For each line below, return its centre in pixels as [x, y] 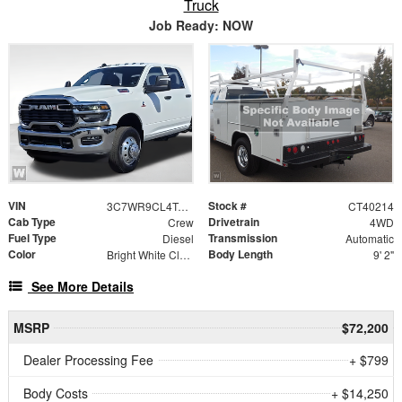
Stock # [227, 205]
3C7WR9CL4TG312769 [183, 205]
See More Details [83, 286]
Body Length [240, 253]
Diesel [178, 238]
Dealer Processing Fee [88, 359]
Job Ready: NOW [201, 26]
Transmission [243, 237]
